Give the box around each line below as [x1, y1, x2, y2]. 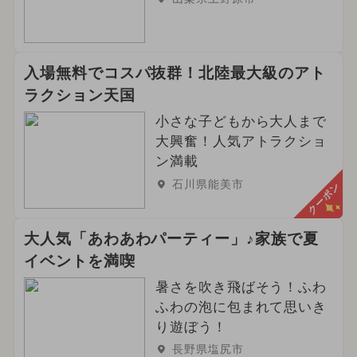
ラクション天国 [23, 86, 135, 104]
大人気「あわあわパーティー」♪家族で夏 [23, 229, 320, 247]
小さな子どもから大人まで [155, 113, 328, 129]
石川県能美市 [171, 177, 244, 190]
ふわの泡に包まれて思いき [155, 299, 328, 315]
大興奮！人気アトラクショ [155, 133, 328, 149]
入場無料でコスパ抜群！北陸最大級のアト [23, 64, 327, 81]
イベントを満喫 [23, 252, 135, 269]
